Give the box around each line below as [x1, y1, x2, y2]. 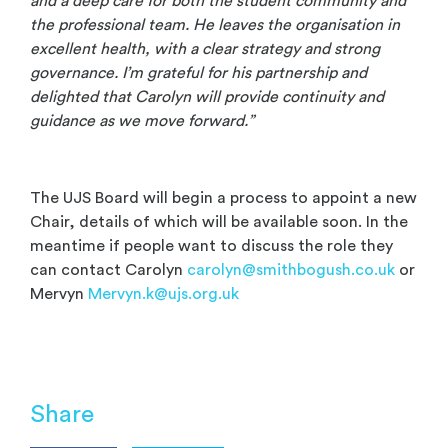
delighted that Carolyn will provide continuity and [30, 89, 384, 106]
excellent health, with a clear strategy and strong [30, 41, 380, 58]
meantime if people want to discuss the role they [30, 238, 393, 255]
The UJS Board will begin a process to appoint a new [30, 190, 417, 207]
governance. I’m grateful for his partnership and [30, 65, 367, 82]
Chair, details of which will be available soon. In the [30, 214, 408, 231]
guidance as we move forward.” [30, 113, 254, 130]
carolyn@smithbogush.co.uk [187, 262, 395, 279]
